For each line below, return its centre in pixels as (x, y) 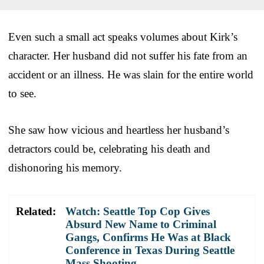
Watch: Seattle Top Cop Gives (138, 212)
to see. (22, 94)
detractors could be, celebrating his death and (109, 149)
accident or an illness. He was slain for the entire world (131, 75)
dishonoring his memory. (65, 168)
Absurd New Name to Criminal (141, 225)
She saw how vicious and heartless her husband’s (119, 130)
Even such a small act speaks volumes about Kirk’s (123, 37)
